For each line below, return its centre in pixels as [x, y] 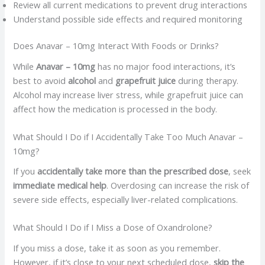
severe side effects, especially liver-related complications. [126, 200]
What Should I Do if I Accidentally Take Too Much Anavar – [128, 136]
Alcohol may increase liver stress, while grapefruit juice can [128, 94]
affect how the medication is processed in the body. [115, 109]
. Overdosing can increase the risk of [178, 185]
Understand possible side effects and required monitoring [128, 19]
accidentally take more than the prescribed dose [133, 171]
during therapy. [207, 80]
